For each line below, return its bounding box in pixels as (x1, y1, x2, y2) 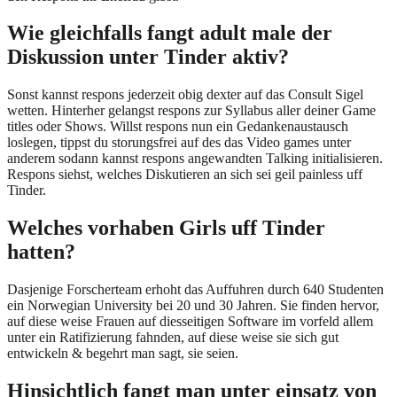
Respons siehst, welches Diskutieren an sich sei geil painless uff (7, 167, 362, 183)
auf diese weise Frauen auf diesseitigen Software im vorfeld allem (7, 314, 373, 330)
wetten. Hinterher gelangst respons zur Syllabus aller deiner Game (7, 103, 376, 119)
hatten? (7, 240, 75, 264)
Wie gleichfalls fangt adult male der (7, 21, 332, 45)
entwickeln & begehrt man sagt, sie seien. (7, 346, 238, 362)
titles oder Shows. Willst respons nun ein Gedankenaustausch (7, 119, 348, 135)
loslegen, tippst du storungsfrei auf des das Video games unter (7, 135, 351, 151)
